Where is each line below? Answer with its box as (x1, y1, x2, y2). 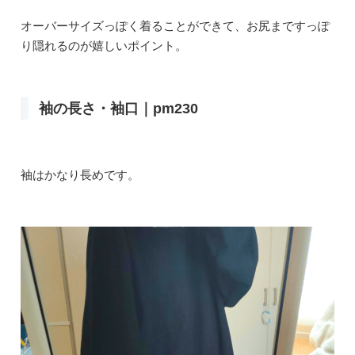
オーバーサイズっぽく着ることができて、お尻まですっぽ (21, 18, 330, 32)
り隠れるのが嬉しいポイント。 (21, 38, 187, 52)
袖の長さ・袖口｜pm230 (39, 100, 198, 116)
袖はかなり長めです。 (21, 168, 139, 182)
